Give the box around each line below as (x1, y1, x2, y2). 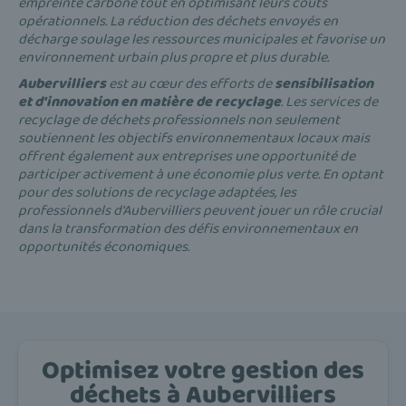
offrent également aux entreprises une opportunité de (18, 145, 355, 169)
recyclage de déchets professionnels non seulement (18, 109, 340, 132)
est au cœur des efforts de (106, 72, 275, 96)
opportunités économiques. (18, 236, 189, 259)
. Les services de (281, 91, 378, 114)
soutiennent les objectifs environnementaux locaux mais (18, 127, 370, 150)
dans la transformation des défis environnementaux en (18, 217, 358, 241)
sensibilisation (275, 72, 373, 96)
